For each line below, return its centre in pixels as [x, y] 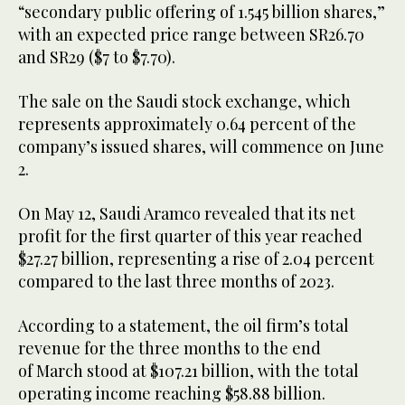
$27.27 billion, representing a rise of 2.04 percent [196, 259]
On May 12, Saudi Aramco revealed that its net [187, 214]
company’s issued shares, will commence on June [201, 147]
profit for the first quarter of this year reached [190, 236]
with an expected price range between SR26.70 [191, 35]
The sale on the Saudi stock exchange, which [184, 102]
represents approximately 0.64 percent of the [187, 124]
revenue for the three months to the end [170, 348]
